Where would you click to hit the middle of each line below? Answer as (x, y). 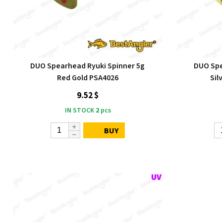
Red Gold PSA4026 (87, 78)
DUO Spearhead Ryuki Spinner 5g (88, 66)
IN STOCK (79, 111)
